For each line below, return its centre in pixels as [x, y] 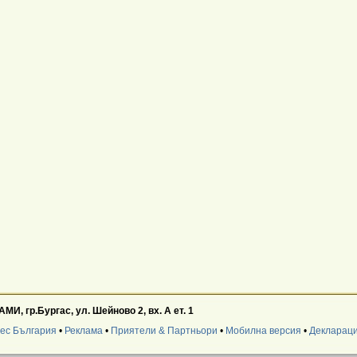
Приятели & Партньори [164, 331]
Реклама [83, 331]
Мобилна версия [263, 331]
